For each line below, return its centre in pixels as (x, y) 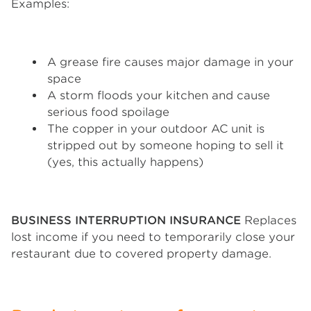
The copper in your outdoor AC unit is (156, 129)
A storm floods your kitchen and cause (159, 95)
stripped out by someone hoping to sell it (166, 145)
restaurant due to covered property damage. (141, 254)
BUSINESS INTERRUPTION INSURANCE (126, 220)
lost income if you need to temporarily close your (153, 237)
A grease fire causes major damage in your (170, 62)
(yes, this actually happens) (125, 162)
